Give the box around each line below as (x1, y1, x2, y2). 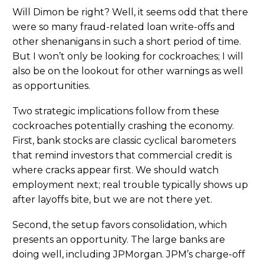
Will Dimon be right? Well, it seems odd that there (12, 6, 248, 18)
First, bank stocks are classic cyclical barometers (12, 134, 236, 146)
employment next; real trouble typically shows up (12, 179, 248, 190)
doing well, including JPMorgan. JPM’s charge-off (12, 248, 245, 260)
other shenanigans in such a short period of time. (12, 36, 241, 48)
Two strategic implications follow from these (12, 105, 219, 117)
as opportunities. (12, 80, 90, 92)
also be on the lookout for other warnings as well (12, 65, 243, 77)
